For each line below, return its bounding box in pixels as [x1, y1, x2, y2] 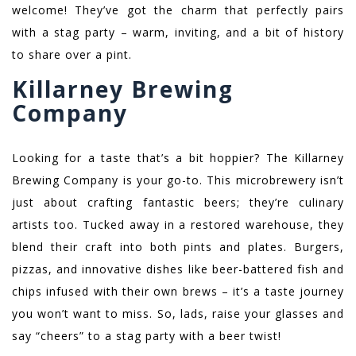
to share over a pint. [12, 47, 132, 63]
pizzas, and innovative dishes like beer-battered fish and [12, 261, 344, 277]
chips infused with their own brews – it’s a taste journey [12, 284, 344, 300]
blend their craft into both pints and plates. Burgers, [12, 239, 344, 255]
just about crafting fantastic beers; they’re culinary [12, 195, 344, 211]
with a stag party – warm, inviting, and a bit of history [12, 25, 344, 41]
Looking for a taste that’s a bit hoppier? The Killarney [12, 150, 344, 166]
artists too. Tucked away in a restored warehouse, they [12, 217, 344, 233]
